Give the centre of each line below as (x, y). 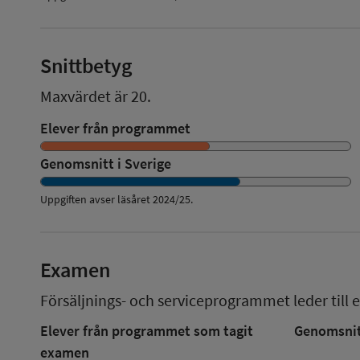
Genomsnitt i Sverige (106, 163)
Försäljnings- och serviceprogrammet (165, 300)
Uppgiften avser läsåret (95, 199)
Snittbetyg (86, 65)
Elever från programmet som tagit (147, 330)
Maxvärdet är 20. (96, 96)
